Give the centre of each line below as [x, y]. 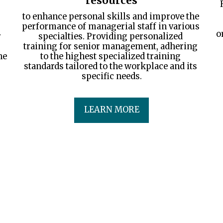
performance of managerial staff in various [111, 26]
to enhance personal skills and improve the [111, 16]
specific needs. [111, 76]
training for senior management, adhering [111, 46]
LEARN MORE [111, 110]
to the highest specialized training [111, 56]
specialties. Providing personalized [111, 36]
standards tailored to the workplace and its [111, 66]
